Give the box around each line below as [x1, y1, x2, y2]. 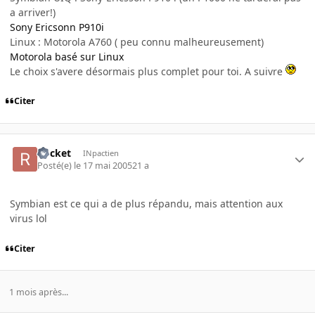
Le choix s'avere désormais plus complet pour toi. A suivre [10, 64, 285, 78]
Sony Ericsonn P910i [10, 20, 104, 34]
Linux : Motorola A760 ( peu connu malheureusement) [10, 34, 264, 49]
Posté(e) [37, 160, 75, 172]
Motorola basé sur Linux [10, 49, 124, 63]
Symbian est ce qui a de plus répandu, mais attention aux [10, 197, 283, 211]
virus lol [10, 212, 47, 226]
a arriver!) [10, 5, 56, 19]
